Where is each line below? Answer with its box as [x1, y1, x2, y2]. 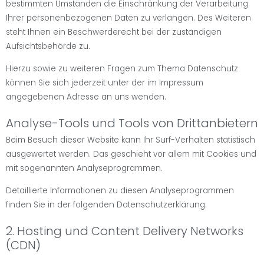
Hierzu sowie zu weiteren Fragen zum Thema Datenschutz [6, 63, 238, 75]
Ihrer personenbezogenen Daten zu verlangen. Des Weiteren [6, 12, 251, 24]
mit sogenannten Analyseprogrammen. [6, 163, 163, 174]
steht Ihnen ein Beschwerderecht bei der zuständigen [6, 26, 222, 38]
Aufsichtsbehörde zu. [6, 40, 90, 52]
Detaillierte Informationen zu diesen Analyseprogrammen [6, 185, 234, 197]
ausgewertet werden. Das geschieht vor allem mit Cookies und [6, 148, 256, 160]
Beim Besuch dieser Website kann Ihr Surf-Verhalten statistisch [6, 134, 255, 146]
